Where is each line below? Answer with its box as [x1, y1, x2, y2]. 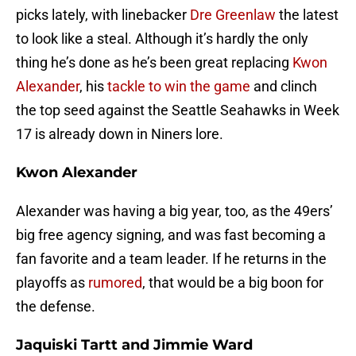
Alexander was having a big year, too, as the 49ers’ [16, 203, 333, 220]
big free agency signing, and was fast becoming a [16, 226, 326, 244]
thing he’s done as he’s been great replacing [16, 54, 292, 72]
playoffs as [16, 274, 88, 292]
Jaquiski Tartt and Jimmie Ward [16, 336, 253, 354]
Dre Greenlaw [190, 6, 276, 24]
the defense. [16, 298, 95, 315]
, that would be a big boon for [142, 274, 323, 292]
